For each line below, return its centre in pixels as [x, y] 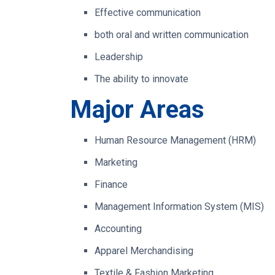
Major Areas [137, 109]
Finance [111, 184]
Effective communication [148, 12]
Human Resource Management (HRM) [175, 140]
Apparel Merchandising [144, 250]
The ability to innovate [141, 79]
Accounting [118, 228]
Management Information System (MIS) [179, 206]
